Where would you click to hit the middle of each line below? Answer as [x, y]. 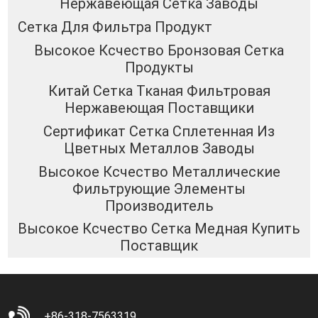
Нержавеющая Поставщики [159, 108]
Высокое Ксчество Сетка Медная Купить [159, 229]
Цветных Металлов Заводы [159, 148]
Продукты [159, 68]
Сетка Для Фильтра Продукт [115, 27]
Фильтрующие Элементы [159, 188]
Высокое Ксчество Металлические [159, 171]
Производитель [159, 205]
